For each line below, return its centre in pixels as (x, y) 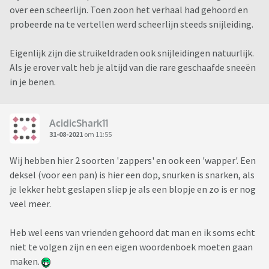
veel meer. (30, 204)
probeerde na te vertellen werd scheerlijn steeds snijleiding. (131, 24)
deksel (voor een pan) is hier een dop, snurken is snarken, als (132, 175)
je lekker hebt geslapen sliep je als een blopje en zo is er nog (133, 189)
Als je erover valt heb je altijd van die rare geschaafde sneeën (133, 68)
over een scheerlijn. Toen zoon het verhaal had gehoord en (129, 10)
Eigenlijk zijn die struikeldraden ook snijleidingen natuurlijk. (132, 53)
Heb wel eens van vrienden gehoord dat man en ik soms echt (132, 233)
